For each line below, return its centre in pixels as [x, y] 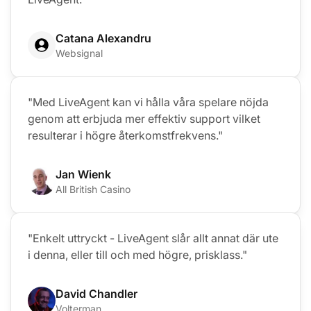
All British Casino [93, 189]
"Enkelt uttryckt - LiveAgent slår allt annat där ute [153, 238]
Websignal [79, 53]
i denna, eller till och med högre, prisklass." [137, 254]
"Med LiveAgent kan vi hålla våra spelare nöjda [148, 102]
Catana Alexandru [103, 38]
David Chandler [96, 293]
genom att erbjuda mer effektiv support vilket [144, 118]
